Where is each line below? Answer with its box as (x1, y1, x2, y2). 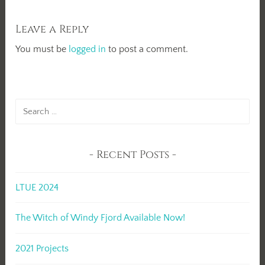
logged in (69, 43, 106, 54)
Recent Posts (96, 147, 169, 163)
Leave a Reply (15, 21, 90, 37)
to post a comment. (106, 43, 189, 54)
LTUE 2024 (15, 182, 59, 193)
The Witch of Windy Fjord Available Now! (15, 212, 186, 224)
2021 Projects (15, 243, 69, 254)
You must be (15, 43, 69, 54)
